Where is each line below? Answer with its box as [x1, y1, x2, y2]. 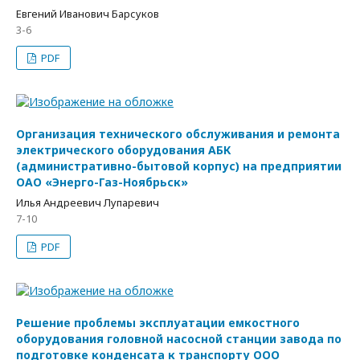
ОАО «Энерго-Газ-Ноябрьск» [16, 174, 188, 190]
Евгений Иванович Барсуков [16, 6, 159, 21]
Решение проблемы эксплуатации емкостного [16, 315, 300, 330]
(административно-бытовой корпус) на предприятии [16, 158, 342, 174]
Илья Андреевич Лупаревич [16, 195, 159, 210]
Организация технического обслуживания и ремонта [16, 126, 340, 141]
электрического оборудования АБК [16, 142, 231, 157]
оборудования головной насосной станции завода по [16, 331, 342, 346]
